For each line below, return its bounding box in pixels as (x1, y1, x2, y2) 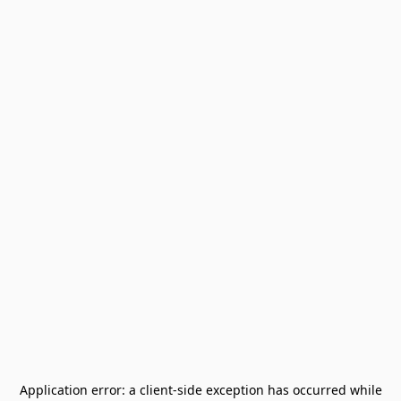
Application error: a (19, 381, 140, 398)
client (139, 381, 173, 398)
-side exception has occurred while (172, 381, 382, 398)
